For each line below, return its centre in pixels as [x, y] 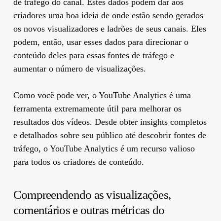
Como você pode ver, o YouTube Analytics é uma [102, 95]
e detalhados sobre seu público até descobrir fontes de [110, 135]
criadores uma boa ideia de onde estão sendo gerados [108, 15]
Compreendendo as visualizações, [92, 194]
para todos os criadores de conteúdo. [78, 162]
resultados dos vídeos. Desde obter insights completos [110, 122]
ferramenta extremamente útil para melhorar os [97, 108]
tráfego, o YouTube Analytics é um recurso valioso [104, 148]
